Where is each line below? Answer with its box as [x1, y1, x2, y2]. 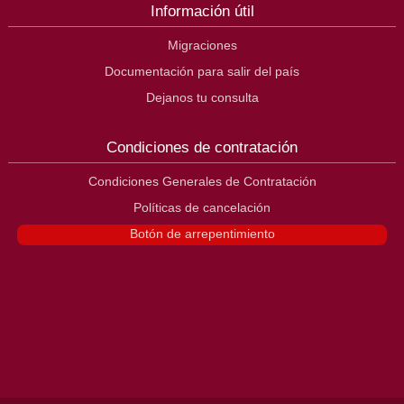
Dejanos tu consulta [145, 89, 259, 105]
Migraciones [167, 37, 237, 52]
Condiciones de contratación [106, 138, 298, 156]
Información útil [150, 2, 254, 20]
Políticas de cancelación [133, 199, 271, 215]
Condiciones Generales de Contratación [87, 173, 317, 188]
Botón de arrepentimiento [129, 225, 275, 241]
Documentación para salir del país [105, 63, 299, 78]
